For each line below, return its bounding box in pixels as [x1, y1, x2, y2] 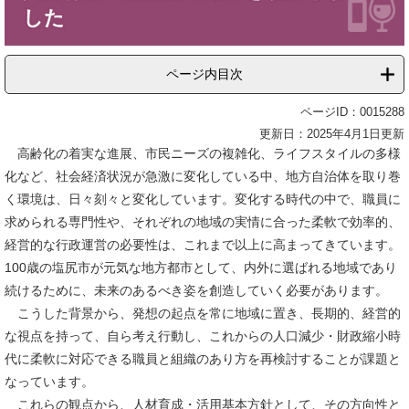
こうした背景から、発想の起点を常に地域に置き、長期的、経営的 [5, 305, 401, 320]
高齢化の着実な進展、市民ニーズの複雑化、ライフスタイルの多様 [5, 145, 401, 161]
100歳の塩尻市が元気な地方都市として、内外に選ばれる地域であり [5, 259, 397, 275]
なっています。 [5, 373, 94, 389]
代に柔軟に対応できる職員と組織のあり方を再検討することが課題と [5, 351, 401, 366]
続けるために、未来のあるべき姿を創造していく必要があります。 [5, 282, 388, 298]
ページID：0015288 [300, 104, 404, 119]
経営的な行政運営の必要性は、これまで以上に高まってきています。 [5, 236, 401, 252]
